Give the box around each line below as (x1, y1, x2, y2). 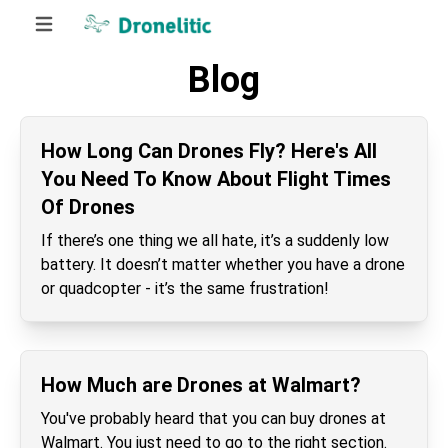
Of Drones (41, 195, 135, 219)
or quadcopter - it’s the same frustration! (41, 279, 329, 298)
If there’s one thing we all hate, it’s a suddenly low (41, 231, 389, 250)
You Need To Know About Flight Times (41, 167, 391, 191)
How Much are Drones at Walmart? (41, 373, 361, 397)
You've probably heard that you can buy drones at (41, 409, 386, 428)
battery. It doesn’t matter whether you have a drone (41, 255, 405, 274)
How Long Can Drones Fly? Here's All (41, 139, 377, 163)
